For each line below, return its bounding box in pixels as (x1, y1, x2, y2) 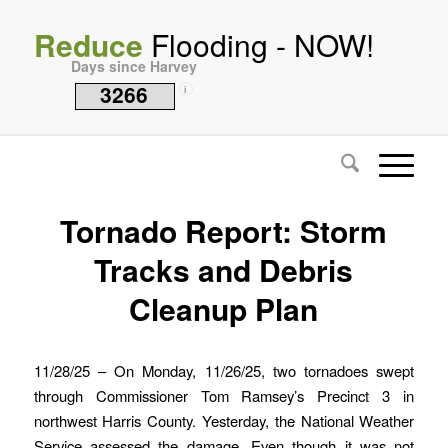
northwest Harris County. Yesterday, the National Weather (33, 409, 415, 431)
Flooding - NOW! (142, 23, 374, 66)
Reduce (33, 23, 143, 66)
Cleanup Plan (129, 287, 319, 330)
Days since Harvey (70, 56, 197, 76)
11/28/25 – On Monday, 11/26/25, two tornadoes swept (33, 359, 415, 381)
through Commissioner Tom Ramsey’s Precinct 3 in (33, 384, 415, 406)
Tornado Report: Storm (60, 209, 388, 252)
